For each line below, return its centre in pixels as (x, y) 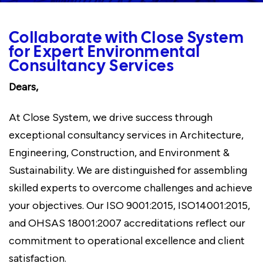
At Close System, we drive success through (111, 117)
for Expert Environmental (105, 53)
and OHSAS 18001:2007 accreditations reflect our (127, 223)
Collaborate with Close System (127, 38)
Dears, (23, 87)
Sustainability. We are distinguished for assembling (128, 170)
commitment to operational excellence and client (127, 241)
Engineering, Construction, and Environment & (119, 153)
